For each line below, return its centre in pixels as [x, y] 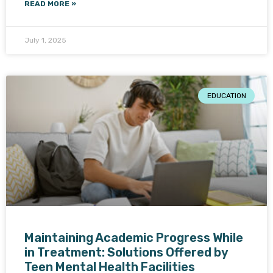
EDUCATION [226, 96]
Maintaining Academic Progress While [134, 238]
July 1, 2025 [45, 40]
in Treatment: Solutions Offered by [126, 252]
